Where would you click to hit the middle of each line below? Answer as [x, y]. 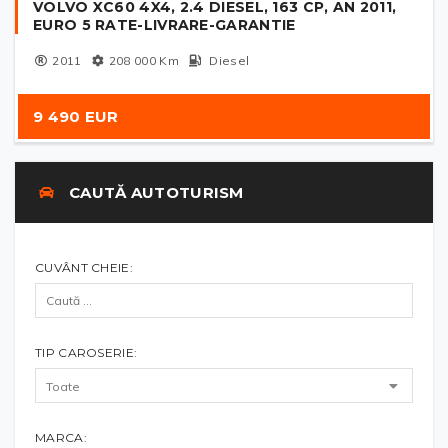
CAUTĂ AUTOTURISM [154, 193]
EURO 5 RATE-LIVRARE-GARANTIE [164, 25]
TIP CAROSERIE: [86, 353]
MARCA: [61, 438]
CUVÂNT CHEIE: [84, 268]
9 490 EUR [76, 117]
